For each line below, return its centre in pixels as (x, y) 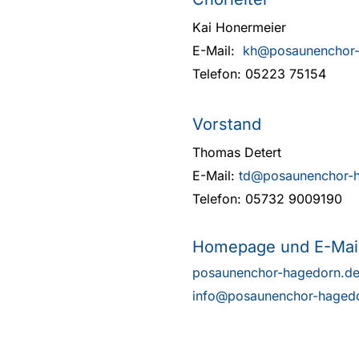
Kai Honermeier (239, 28)
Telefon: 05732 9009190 (267, 199)
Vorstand (227, 125)
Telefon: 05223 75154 (259, 74)
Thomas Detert (237, 153)
